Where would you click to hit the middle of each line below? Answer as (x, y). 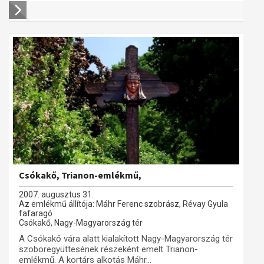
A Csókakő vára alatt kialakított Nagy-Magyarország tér (126, 239)
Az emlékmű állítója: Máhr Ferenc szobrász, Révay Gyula (123, 204)
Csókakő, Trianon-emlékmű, (80, 175)
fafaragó (36, 213)
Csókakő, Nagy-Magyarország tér (81, 223)
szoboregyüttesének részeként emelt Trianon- (108, 249)
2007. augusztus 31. (56, 194)
